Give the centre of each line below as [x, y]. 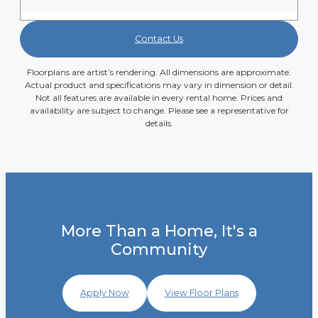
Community [159, 249]
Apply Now [104, 292]
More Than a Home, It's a [159, 231]
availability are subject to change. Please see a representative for [159, 110]
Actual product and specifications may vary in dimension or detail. [159, 84]
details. [159, 123]
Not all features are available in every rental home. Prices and [159, 97]
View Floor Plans [201, 292]
